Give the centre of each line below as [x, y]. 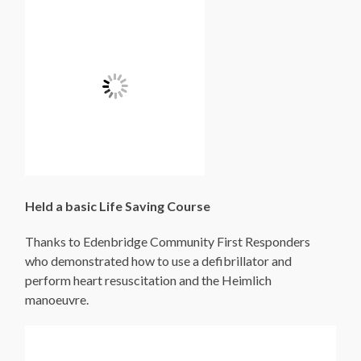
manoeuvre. [57, 299]
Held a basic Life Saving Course [118, 205]
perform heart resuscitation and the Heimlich [149, 280]
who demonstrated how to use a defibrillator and [159, 260]
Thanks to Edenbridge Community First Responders [168, 241]
